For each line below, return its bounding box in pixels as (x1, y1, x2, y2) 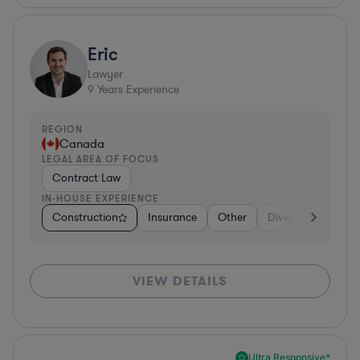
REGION (42, 122, 83, 135)
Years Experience (94, 81, 179, 97)
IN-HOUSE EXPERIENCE (42, 191, 159, 204)
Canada (59, 135, 104, 152)
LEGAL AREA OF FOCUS (42, 152, 159, 165)
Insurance (148, 209, 197, 225)
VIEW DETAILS (133, 272, 227, 289)
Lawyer (88, 66, 123, 82)
